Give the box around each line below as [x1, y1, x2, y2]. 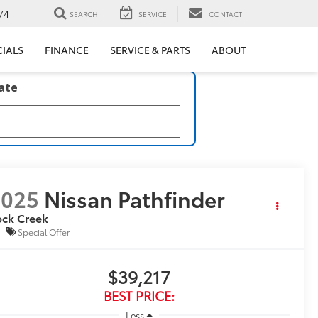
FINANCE [45, 43, 89, 57]
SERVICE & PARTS [110, 43, 190, 57]
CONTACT [209, 8, 242, 19]
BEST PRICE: [103, 286, 175, 305]
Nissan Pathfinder [44, 183, 226, 214]
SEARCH [70, 8, 98, 19]
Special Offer [18, 225, 70, 238]
